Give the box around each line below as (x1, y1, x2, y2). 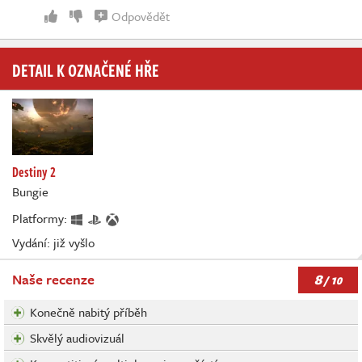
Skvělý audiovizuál (30, 329, 124, 347)
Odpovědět (112, 6, 170, 25)
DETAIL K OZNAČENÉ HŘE (12, 56, 159, 82)
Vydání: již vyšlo (12, 234, 95, 252)
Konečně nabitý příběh (30, 303, 147, 322)
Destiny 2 (12, 162, 56, 182)
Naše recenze (12, 269, 95, 290)
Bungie (12, 182, 48, 200)
